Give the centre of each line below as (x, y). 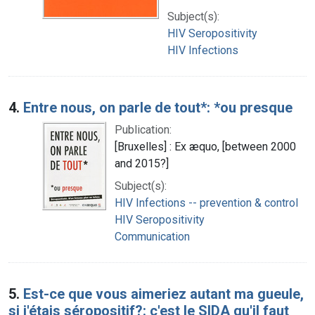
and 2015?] (142, 163)
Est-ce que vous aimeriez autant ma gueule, (163, 294)
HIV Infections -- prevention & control (206, 202)
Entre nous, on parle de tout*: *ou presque (158, 107)
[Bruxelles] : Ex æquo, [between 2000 (205, 146)
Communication (152, 236)
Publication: (143, 129)
